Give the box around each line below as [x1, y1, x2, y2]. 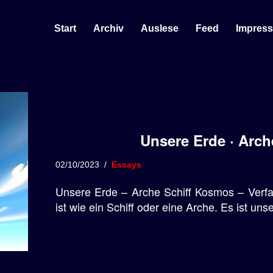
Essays [112, 159, 141, 169]
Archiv [93, 23, 124, 34]
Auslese [141, 23, 179, 34]
